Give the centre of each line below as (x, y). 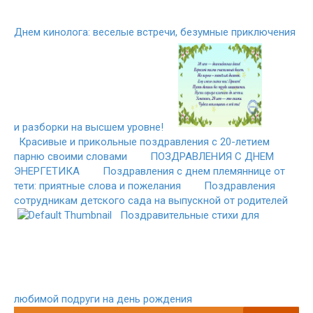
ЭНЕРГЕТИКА (47, 171)
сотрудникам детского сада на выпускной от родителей (151, 200)
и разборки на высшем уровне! (89, 127)
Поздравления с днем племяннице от (194, 171)
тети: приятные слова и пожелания (97, 185)
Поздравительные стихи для (190, 215)
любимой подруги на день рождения (103, 299)
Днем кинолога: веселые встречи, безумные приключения (155, 32)
